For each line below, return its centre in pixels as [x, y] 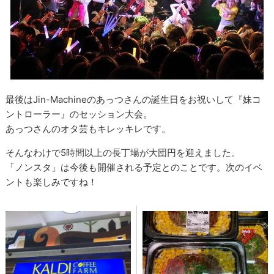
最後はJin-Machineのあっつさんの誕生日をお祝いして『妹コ [134, 100]
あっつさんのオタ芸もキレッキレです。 [88, 129]
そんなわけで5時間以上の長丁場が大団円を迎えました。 [123, 153]
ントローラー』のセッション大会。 [79, 114]
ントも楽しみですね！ [52, 182]
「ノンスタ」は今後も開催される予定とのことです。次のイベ [134, 168]
